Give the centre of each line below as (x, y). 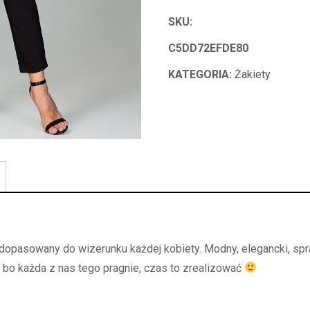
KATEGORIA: (202, 74)
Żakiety (253, 74)
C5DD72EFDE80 (209, 48)
